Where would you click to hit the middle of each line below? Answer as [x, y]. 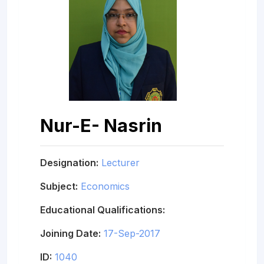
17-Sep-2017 [132, 233]
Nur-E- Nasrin [101, 125]
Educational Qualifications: [103, 209]
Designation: [69, 162]
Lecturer [121, 162]
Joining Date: [70, 233]
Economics [105, 186]
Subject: [59, 186]
